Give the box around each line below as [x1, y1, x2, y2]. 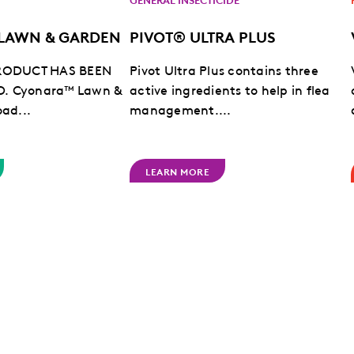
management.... [130, 100, 232, 118]
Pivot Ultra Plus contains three [130, 61, 318, 78]
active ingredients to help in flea [130, 81, 330, 98]
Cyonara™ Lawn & [9, 81, 122, 98]
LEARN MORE [145, 164, 209, 178]
